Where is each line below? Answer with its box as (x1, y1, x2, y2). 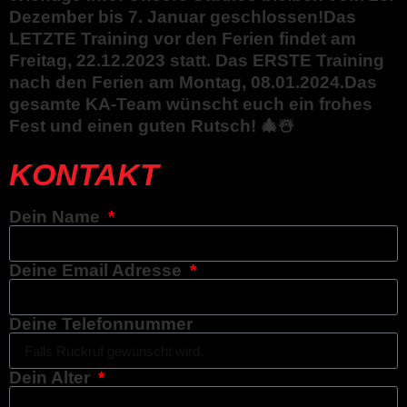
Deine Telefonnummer (9, 314, 193, 334)
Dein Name (9, 207, 104, 227)
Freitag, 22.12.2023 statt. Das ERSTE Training (9, 50, 384, 70)
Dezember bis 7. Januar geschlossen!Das (9, 6, 356, 26)
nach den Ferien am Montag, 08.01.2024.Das (9, 72, 377, 92)
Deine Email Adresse (9, 261, 186, 281)
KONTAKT (9, 157, 159, 193)
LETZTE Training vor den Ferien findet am (9, 28, 356, 48)
